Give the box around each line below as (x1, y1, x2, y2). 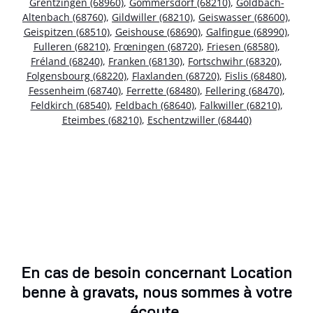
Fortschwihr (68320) (188, 54, 279, 68)
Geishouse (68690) (115, 24, 201, 38)
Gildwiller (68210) (112, 10, 193, 24)
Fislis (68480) (224, 68, 284, 82)
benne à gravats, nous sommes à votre (21, 282, 292, 302)
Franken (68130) (108, 54, 182, 68)
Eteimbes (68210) (61, 112, 142, 126)
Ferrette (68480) (126, 83, 200, 97)
